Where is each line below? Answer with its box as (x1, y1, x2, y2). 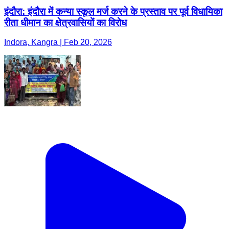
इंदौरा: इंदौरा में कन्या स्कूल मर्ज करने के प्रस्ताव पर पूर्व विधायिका (4, 6, 222, 17)
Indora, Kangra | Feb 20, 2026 (4, 38, 112, 47)
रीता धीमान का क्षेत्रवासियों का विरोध (4, 17, 127, 28)
